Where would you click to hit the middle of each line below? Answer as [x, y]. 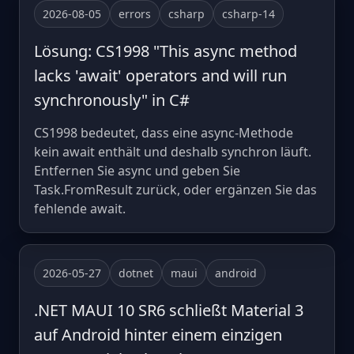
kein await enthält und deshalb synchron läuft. [173, 151]
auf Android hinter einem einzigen [158, 334]
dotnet [136, 273]
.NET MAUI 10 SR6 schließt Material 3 [169, 310]
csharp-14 [249, 13]
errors [135, 13]
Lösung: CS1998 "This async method [166, 51]
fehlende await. [80, 208]
